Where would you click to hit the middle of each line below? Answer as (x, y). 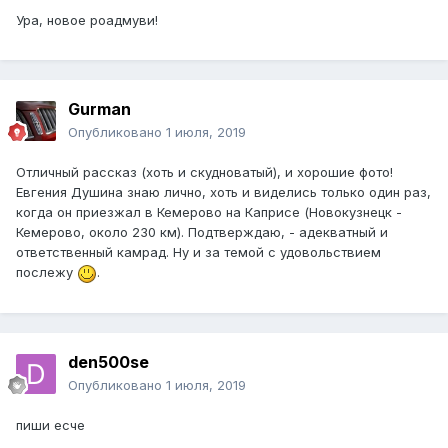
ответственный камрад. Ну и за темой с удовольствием (198, 252)
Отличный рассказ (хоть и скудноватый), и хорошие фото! (204, 172)
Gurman (99, 109)
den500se (108, 362)
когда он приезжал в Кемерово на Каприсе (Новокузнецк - (209, 212)
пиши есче (50, 425)
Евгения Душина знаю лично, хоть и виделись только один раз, (223, 192)
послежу (46, 272)
